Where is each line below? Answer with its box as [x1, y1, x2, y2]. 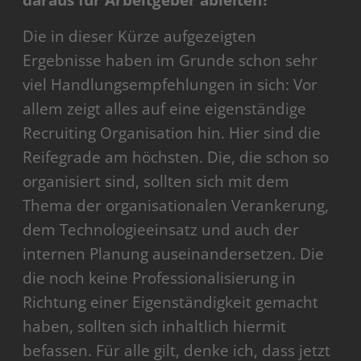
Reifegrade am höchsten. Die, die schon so [23, 147, 330, 168]
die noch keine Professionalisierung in [23, 268, 297, 289]
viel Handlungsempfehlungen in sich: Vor [23, 74, 318, 96]
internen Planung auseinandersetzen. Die [23, 243, 325, 265]
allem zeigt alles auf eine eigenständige [23, 98, 307, 120]
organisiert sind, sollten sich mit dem [23, 171, 290, 193]
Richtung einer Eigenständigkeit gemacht [23, 292, 319, 313]
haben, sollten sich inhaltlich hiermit [23, 316, 287, 338]
